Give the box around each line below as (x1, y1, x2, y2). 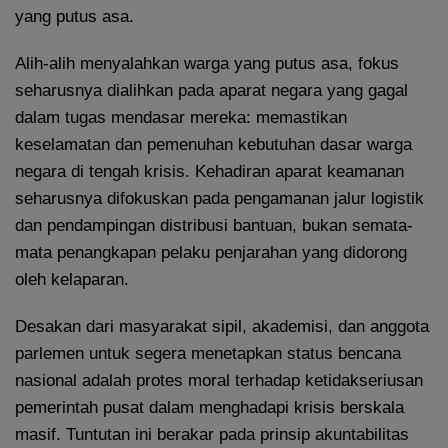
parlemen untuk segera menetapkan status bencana (15, 344, 401, 364)
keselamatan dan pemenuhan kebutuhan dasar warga (15, 135, 412, 155)
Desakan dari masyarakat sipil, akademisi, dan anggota (15, 317, 429, 337)
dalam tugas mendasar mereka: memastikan (15, 108, 347, 128)
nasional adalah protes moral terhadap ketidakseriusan (15, 371, 423, 391)
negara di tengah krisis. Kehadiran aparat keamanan (15, 162, 404, 182)
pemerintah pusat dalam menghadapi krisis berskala (15, 398, 404, 418)
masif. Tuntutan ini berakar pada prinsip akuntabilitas (15, 425, 409, 445)
